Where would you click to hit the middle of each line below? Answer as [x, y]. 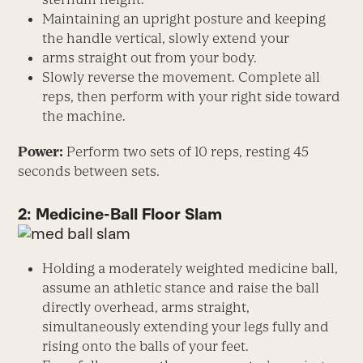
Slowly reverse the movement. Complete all [181, 77]
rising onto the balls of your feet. [146, 346]
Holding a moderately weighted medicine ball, [190, 269]
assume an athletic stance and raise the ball [181, 288]
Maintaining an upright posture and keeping [184, 18]
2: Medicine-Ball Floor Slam [120, 214]
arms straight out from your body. [150, 57]
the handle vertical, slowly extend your [166, 38]
